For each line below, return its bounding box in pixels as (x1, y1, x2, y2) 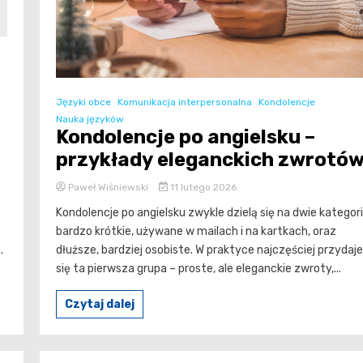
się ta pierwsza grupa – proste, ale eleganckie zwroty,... (56, 261, 341, 275)
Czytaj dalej (65, 297, 135, 311)
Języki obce (56, 96, 111, 108)
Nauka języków (56, 113, 124, 125)
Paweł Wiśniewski (66, 181, 151, 193)
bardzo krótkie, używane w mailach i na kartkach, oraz (56, 224, 336, 238)
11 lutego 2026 (167, 181, 237, 193)
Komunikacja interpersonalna (117, 96, 252, 108)
